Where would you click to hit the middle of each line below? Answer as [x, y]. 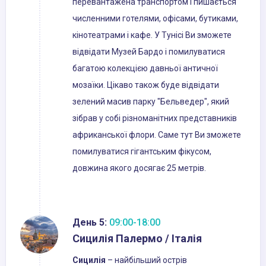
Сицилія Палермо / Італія [137, 239]
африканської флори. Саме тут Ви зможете [157, 135]
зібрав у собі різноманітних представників [155, 118]
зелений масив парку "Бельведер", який [151, 102]
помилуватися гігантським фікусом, [142, 152]
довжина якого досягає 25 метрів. [139, 168]
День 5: [90, 223]
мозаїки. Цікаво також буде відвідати [146, 85]
